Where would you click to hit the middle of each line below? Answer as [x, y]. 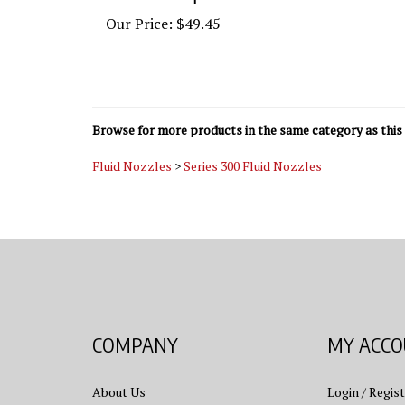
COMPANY [135, 341]
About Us [119, 389]
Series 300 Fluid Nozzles [253, 150]
